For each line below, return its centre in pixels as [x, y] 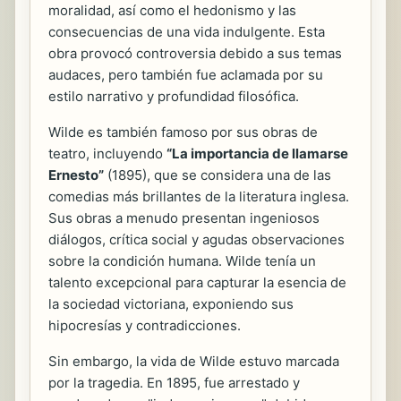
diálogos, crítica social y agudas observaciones [196, 239]
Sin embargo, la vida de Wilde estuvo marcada [194, 361]
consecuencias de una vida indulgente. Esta [187, 31]
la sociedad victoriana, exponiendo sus [171, 303]
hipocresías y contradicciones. [145, 325]
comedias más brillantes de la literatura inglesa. [199, 196]
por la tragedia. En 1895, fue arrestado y [174, 382]
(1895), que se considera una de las [218, 175]
